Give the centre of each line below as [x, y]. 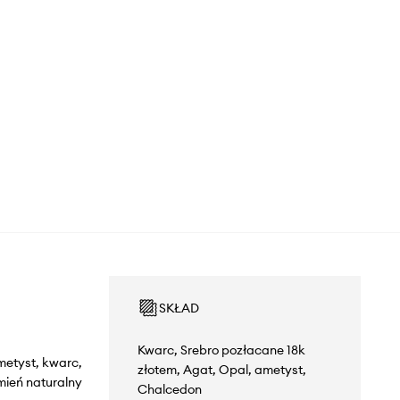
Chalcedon [169, 389]
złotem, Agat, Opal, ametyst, [221, 369]
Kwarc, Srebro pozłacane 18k [221, 350]
